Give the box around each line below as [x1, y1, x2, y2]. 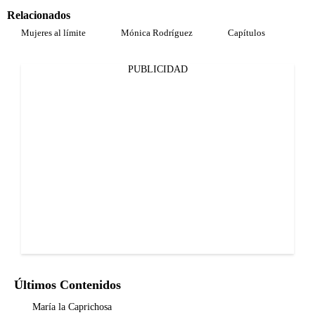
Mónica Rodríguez [121, 27, 193, 38]
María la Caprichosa [32, 302, 112, 312]
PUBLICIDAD [127, 64, 188, 75]
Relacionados [7, 9, 70, 21]
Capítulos [228, 27, 265, 38]
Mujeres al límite [21, 27, 86, 38]
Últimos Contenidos [14, 278, 121, 292]
